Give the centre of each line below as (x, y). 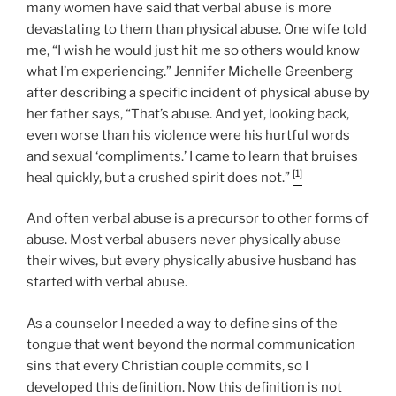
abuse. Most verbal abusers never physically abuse (184, 240)
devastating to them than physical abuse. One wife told (197, 29)
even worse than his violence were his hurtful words (188, 135)
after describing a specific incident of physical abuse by (198, 92)
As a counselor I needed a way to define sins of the (182, 323)
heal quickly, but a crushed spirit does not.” (160, 177)
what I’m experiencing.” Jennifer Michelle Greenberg (190, 71)
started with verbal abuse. (107, 282)
